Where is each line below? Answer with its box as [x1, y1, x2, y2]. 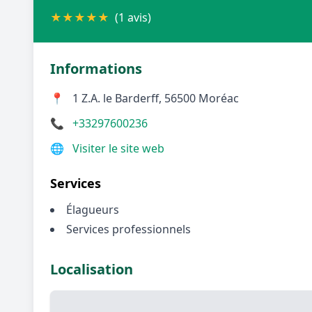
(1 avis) [115, 9, 151, 25]
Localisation [50, 259, 133, 279]
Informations [50, 58, 142, 78]
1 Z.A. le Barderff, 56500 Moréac [72, 90, 239, 106]
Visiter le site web [72, 140, 164, 156]
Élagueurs [66, 201, 119, 217]
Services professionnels [66, 221, 191, 237]
